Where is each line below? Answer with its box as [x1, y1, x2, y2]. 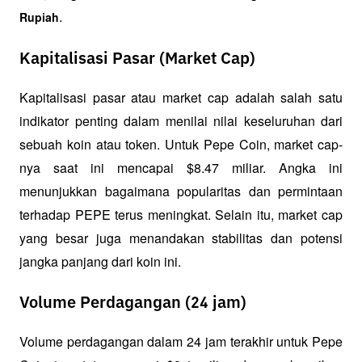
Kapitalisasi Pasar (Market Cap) [19, 50, 255, 67]
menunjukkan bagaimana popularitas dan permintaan [19, 181, 343, 200]
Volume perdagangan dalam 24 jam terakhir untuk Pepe [19, 332, 343, 351]
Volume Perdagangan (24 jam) [19, 295, 246, 312]
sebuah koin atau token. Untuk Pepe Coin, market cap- [19, 134, 343, 154]
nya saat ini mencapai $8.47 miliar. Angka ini [19, 158, 343, 177]
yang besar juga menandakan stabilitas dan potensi [19, 228, 343, 247]
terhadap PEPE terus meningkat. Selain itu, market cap [19, 204, 343, 224]
